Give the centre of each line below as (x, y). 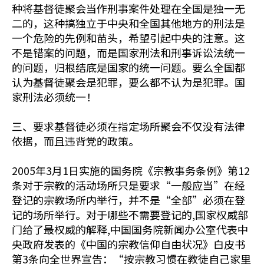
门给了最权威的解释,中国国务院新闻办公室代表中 (130, 229)
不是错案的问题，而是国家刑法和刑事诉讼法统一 (128, 52)
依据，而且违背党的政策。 (75, 141)
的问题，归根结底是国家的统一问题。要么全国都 (128, 67)
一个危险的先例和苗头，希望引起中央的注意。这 (128, 38)
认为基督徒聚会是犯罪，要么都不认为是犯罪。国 (128, 82)
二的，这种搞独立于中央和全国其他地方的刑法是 (128, 23)
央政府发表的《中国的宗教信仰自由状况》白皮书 (128, 244)
